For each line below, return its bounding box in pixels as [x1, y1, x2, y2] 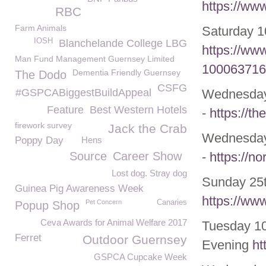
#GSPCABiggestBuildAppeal [15, 87, 151, 99]
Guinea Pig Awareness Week [15, 183, 144, 194]
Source [69, 150, 107, 163]
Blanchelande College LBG [59, 37, 187, 49]
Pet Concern [85, 198, 122, 205]
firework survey [15, 121, 72, 130]
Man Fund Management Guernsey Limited [15, 54, 175, 64]
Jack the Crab [108, 122, 187, 135]
